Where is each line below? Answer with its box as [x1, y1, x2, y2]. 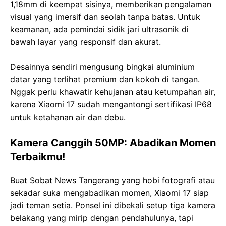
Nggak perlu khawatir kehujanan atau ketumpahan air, [10, 86, 215, 97]
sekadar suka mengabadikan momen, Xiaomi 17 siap [10, 187, 209, 198]
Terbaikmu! [10, 150, 65, 163]
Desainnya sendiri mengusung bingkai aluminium [10, 61, 195, 72]
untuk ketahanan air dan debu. [10, 111, 126, 122]
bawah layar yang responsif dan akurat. [10, 36, 161, 47]
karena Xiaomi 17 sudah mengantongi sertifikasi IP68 [10, 99, 212, 109]
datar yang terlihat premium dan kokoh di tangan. [10, 74, 200, 84]
